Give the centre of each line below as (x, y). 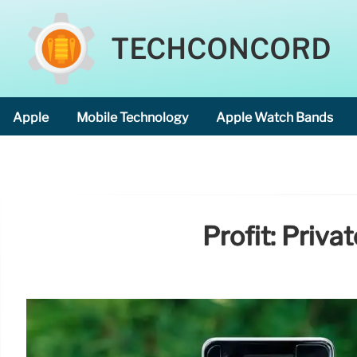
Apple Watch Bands (275, 118)
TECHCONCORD (222, 50)
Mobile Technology (132, 118)
